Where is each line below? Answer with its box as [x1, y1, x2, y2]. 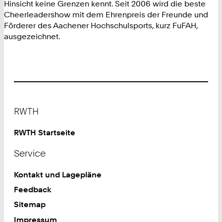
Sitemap [14, 199, 46, 210]
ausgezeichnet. [4, 31, 60, 42]
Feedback [14, 184, 52, 195]
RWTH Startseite [14, 127, 76, 138]
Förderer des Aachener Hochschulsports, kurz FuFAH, [4, 20, 198, 31]
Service [14, 148, 46, 160]
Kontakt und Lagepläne [14, 169, 102, 179]
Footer [14, 99, 39, 109]
